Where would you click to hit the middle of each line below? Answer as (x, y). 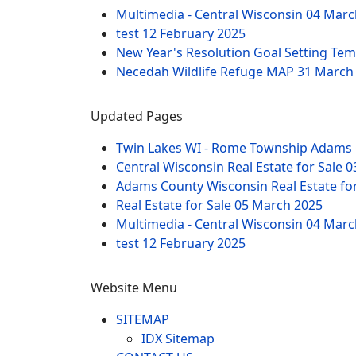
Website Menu (134, 287)
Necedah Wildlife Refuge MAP (207, 71)
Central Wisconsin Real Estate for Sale (231, 166)
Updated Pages (137, 116)
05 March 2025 (279, 205)
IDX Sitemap (178, 338)
